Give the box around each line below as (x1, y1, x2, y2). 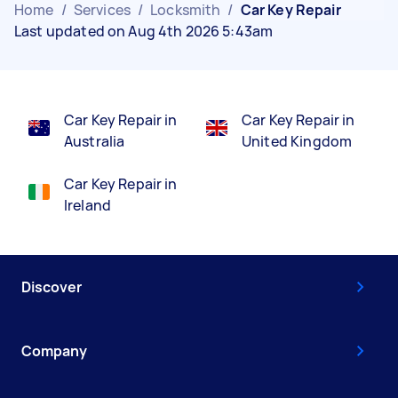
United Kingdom (242, 131, 353, 151)
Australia (64, 131, 125, 151)
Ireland (64, 195, 112, 215)
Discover (21, 276, 82, 297)
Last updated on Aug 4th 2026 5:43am (14, 20, 274, 41)
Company (21, 340, 87, 361)
